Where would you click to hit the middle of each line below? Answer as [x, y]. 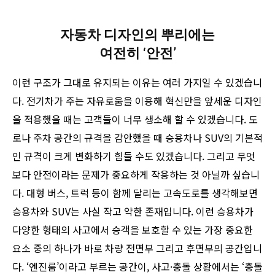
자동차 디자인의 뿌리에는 [137, 35]
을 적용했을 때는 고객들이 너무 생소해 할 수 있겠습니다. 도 [135, 119]
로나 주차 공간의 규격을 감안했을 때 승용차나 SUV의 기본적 [137, 138]
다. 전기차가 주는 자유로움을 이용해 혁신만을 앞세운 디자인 [137, 101]
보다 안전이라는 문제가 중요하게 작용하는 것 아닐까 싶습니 [136, 175]
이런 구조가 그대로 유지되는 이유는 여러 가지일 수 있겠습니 [137, 83]
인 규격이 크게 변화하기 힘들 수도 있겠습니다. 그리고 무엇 [134, 156]
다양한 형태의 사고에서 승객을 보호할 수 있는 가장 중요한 [133, 230]
